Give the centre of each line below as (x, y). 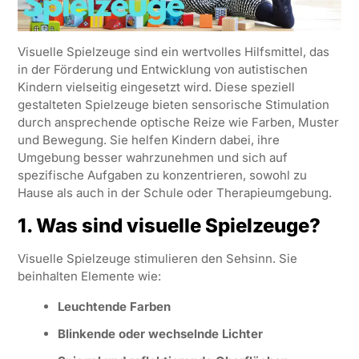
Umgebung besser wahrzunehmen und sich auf (152, 158)
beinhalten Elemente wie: (89, 276)
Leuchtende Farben (114, 307)
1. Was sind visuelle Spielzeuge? (169, 226)
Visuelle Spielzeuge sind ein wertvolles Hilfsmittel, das (173, 52)
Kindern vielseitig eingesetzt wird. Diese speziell (156, 87)
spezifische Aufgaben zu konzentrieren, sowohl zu (162, 175)
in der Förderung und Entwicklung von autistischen (162, 70)
